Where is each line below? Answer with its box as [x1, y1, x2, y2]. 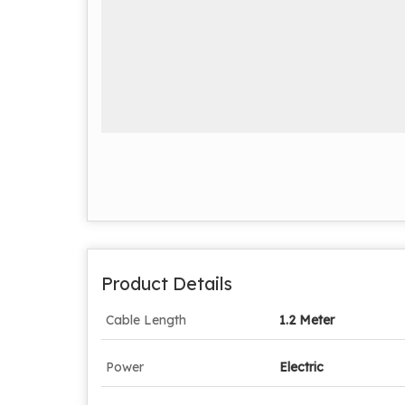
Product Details [101, 272, 232, 295]
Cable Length [106, 312, 186, 328]
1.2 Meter [279, 312, 334, 328]
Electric [279, 359, 324, 375]
